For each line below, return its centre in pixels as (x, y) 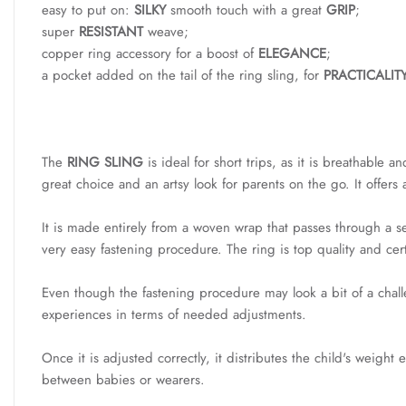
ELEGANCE (292, 53)
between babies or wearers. (123, 379)
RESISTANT (111, 31)
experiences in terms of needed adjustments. (174, 314)
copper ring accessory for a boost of (150, 53)
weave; (166, 31)
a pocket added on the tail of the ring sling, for (183, 75)
